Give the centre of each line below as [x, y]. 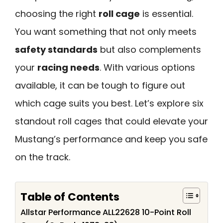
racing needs [68, 67]
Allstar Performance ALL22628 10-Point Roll [106, 212]
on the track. [43, 157]
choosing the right [57, 14]
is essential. [167, 14]
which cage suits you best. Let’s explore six [109, 103]
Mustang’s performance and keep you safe [111, 139]
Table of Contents [70, 197]
